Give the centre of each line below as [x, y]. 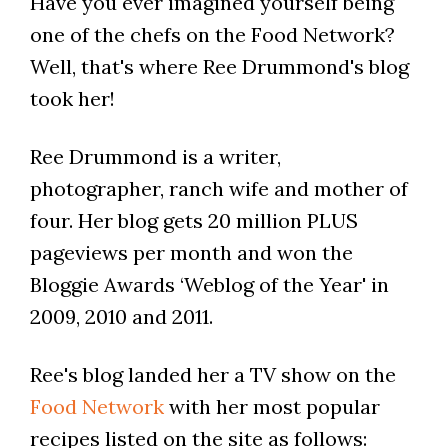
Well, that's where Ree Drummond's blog [219, 67]
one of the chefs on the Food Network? [212, 35]
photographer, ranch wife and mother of [218, 189]
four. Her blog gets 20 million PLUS [193, 221]
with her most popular [271, 407]
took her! [72, 99]
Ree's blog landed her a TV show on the [212, 375]
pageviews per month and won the [191, 253]
